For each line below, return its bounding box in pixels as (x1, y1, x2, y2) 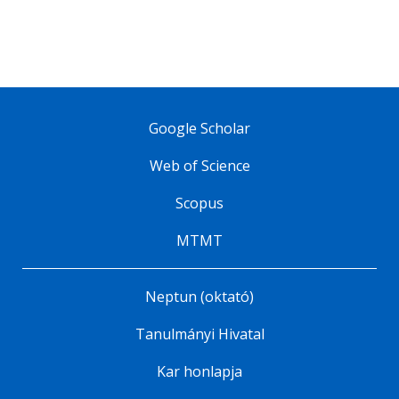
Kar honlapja (157, 362, 242, 382)
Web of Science (149, 156, 250, 176)
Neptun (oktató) (145, 287, 254, 307)
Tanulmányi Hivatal (134, 324, 265, 345)
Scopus (175, 193, 224, 214)
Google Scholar (149, 118, 250, 139)
